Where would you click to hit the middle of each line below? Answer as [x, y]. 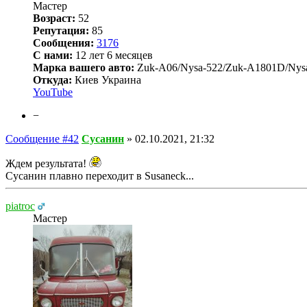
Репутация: [61, 30]
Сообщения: [63, 42]
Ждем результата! [47, 163]
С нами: [53, 55]
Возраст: [54, 18]
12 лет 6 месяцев [113, 55]
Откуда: [52, 79]
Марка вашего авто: [84, 67]
